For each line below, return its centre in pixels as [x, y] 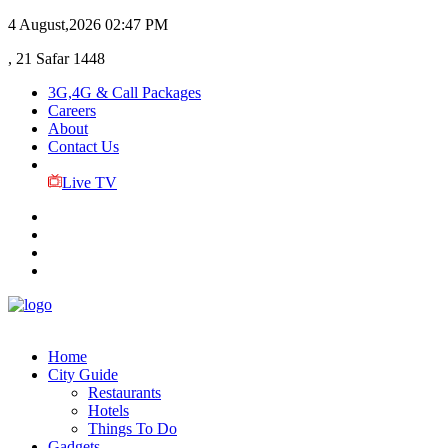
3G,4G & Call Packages [124, 92]
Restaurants [124, 392]
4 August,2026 [54, 24]
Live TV [89, 182]
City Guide [83, 374]
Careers [72, 110]
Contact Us [83, 146]
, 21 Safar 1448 [56, 58]
